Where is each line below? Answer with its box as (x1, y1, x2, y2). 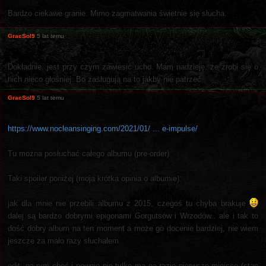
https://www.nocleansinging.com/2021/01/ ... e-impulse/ (8, 123, 198, 133)
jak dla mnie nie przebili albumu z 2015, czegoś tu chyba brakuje (8, 198, 249, 208)
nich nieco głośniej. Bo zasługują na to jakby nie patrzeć (8, 74, 201, 84)
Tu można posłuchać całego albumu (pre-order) (8, 148, 169, 158)
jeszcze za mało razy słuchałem (8, 236, 119, 245)
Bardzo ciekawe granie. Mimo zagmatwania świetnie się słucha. (8, 8, 227, 18)
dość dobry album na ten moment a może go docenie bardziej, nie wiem (8, 223, 258, 233)
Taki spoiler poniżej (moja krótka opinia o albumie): (8, 173, 182, 183)
